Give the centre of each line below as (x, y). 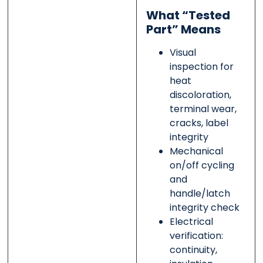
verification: (196, 235)
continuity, (193, 249)
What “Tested (188, 15)
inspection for (201, 66)
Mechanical (196, 151)
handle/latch (200, 193)
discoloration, (200, 95)
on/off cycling (202, 165)
